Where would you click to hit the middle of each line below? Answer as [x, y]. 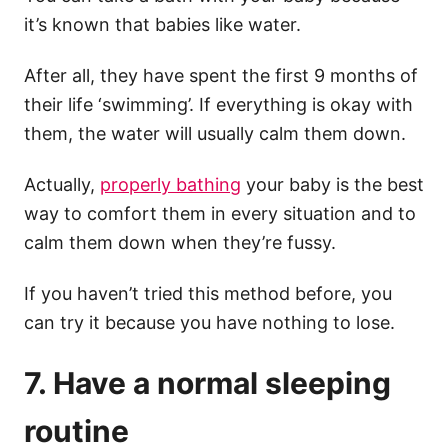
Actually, [62, 184]
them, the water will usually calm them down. [215, 133]
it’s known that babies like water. [162, 24]
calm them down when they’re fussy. [180, 242]
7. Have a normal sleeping [207, 382]
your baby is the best [332, 184]
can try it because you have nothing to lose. [212, 322]
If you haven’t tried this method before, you [208, 293]
